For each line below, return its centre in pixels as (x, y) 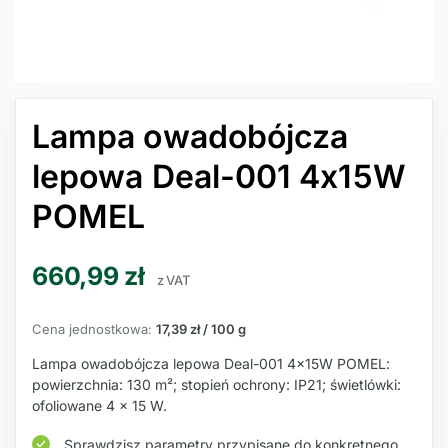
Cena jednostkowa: (92, 328)
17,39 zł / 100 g (201, 328)
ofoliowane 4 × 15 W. (99, 405)
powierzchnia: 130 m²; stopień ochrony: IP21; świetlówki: (216, 384)
